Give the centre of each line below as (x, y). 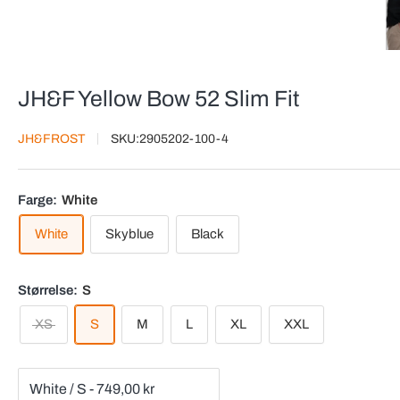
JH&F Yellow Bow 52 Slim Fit (158, 98)
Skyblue (129, 233)
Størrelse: (49, 290)
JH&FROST (51, 138)
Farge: (39, 200)
